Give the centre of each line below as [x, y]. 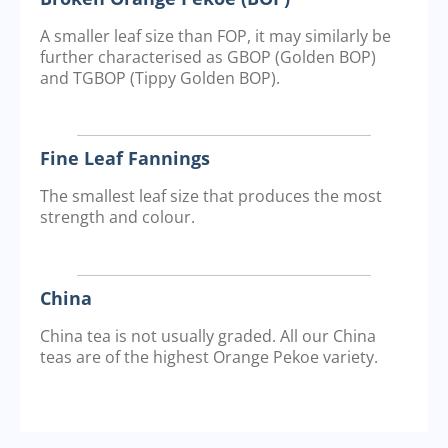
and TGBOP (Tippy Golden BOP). [160, 77]
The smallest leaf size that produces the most [211, 196]
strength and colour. [117, 217]
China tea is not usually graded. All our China [208, 335]
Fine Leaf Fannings [125, 158]
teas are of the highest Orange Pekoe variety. [209, 356]
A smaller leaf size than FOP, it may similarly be [215, 35]
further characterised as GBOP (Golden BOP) [208, 56]
